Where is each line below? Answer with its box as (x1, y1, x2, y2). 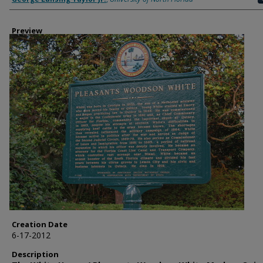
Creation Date (12, 219, 68, 230)
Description (12, 249, 59, 259)
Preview (12, 25, 42, 36)
